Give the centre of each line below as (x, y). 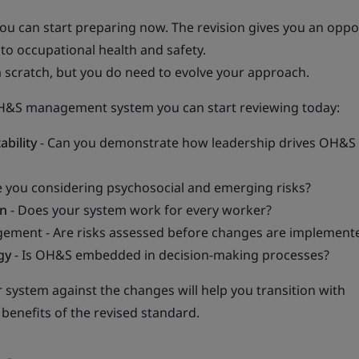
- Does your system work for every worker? (139, 210)
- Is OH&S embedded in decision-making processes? (170, 255)
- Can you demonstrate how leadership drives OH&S (196, 143)
